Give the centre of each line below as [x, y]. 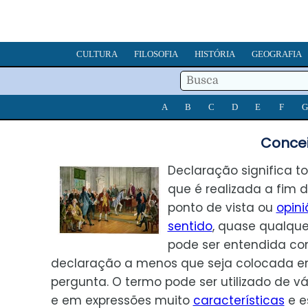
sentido [190, 227]
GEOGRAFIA [277, 54]
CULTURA [97, 54]
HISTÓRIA [215, 54]
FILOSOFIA [156, 54]
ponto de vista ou [222, 208]
